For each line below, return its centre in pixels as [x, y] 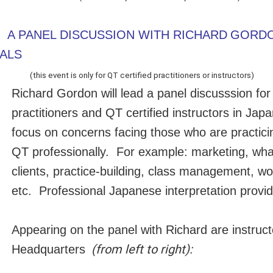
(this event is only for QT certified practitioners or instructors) [142, 75]
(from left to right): [142, 249]
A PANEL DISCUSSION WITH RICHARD [117, 34]
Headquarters [48, 249]
